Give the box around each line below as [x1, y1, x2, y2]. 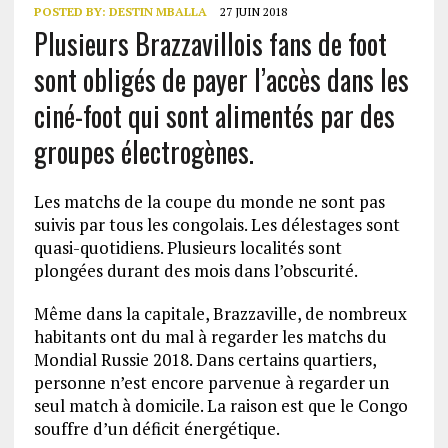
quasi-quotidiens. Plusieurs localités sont [33, 236, 342, 259]
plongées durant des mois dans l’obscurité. [33, 259, 358, 282]
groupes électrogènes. [33, 131, 254, 172]
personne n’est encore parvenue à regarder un [33, 371, 389, 394]
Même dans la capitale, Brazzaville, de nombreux [33, 302, 407, 325]
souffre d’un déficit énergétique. [33, 417, 280, 440]
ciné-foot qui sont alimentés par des [33, 95, 395, 136]
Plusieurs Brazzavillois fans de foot [33, 23, 387, 64]
